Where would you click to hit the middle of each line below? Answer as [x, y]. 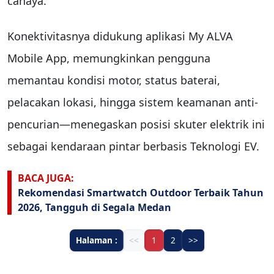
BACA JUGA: [46, 178]
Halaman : [97, 240]
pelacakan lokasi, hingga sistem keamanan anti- [133, 102]
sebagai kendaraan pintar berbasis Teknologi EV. [133, 146]
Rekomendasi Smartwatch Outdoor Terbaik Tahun [141, 193]
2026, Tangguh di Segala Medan [94, 208]
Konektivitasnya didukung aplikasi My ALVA [120, 36]
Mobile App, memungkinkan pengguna [109, 58]
